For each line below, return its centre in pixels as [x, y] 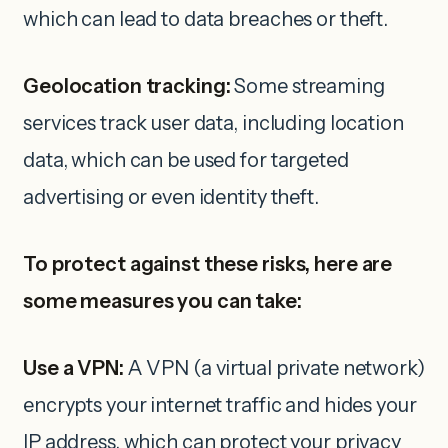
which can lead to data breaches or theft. [206, 18]
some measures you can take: [162, 300]
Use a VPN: [75, 367]
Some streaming [307, 85]
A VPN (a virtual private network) [276, 367]
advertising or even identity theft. [171, 196]
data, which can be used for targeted [186, 159]
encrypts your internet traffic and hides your [220, 404]
